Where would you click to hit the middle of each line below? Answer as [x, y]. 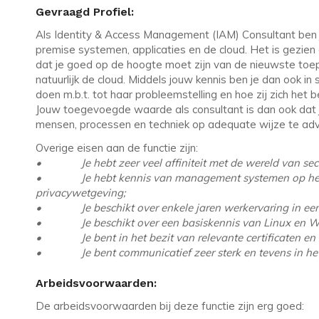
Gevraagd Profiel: [85, 11]
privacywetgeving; [80, 193]
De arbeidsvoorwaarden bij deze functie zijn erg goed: [170, 306]
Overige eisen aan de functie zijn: [117, 148]
